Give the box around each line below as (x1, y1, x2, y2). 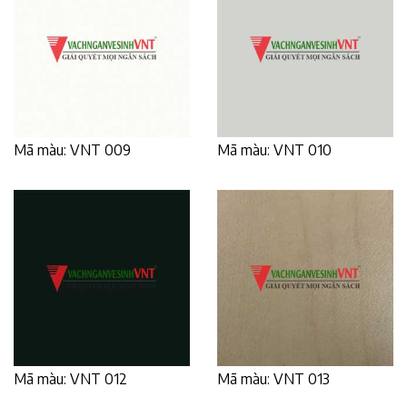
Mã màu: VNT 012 (14, 369, 127, 388)
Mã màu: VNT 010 (217, 140, 332, 159)
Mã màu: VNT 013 (217, 369, 330, 388)
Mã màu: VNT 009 (14, 140, 131, 159)
